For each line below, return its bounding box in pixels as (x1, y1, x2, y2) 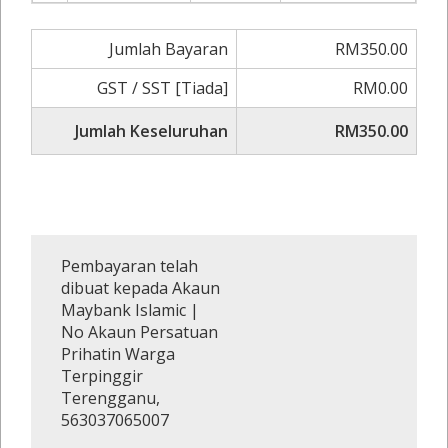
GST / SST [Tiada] (97, 77, 228, 99)
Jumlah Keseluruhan (75, 120, 228, 142)
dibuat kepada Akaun (61, 277, 220, 299)
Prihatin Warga (61, 343, 175, 365)
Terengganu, (61, 387, 160, 409)
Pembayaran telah (61, 255, 198, 277)
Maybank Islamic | (61, 299, 199, 321)
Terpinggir (61, 365, 143, 387)
